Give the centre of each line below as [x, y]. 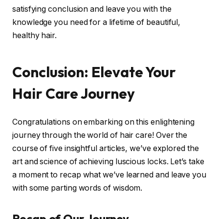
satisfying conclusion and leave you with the [92, 9]
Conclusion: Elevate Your [94, 72]
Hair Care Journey [74, 93]
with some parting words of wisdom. [77, 188]
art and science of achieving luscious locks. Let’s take [108, 161]
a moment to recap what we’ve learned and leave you [109, 175]
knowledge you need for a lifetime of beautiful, [97, 22]
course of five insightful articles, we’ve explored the [106, 148]
